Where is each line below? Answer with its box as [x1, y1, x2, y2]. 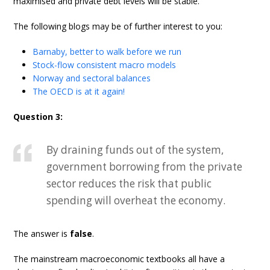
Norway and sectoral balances [33, 72, 151, 84]
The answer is [13, 228, 71, 240]
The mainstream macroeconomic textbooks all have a [13, 253, 225, 265]
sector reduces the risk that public [46, 177, 212, 191]
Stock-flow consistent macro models [33, 59, 177, 71]
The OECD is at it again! [33, 86, 125, 98]
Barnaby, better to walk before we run [33, 46, 182, 58]
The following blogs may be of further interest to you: [13, 20, 223, 33]
